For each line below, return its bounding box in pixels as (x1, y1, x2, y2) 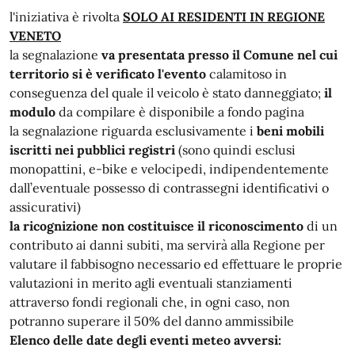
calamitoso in (206, 65, 287, 82)
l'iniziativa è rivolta (10, 8, 123, 25)
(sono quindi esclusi (178, 141, 296, 158)
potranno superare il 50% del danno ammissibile (10, 312, 294, 329)
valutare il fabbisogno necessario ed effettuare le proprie (10, 255, 342, 272)
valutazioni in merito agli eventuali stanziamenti (10, 274, 292, 291)
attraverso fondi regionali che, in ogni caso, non (10, 293, 290, 310)
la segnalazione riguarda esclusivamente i (10, 122, 257, 139)
